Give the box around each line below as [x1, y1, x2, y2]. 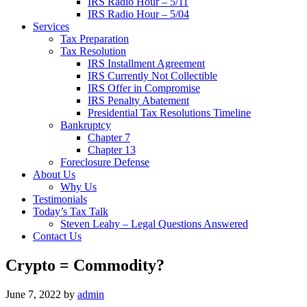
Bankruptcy [60, 119, 111, 131]
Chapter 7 [88, 132, 130, 143]
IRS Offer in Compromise [88, 82, 200, 94]
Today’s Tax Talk [33, 206, 108, 217]
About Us [33, 169, 75, 180]
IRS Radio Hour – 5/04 [88, 8, 189, 20]
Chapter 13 [88, 144, 136, 156]
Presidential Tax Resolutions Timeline [88, 107, 251, 119]
